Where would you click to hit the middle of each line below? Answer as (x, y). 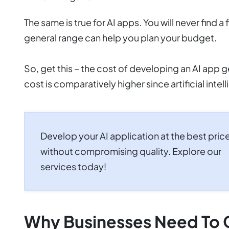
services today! (73, 166)
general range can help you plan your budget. (120, 37)
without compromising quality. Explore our (131, 151)
